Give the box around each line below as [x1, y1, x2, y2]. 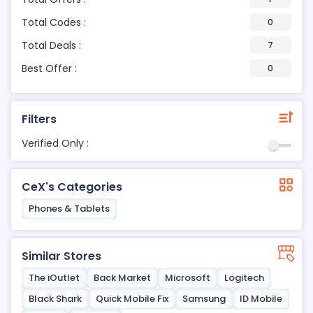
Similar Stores [22, 248, 101, 264]
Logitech [224, 271, 264, 284]
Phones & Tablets [29, 202, 110, 215]
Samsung [182, 292, 226, 305]
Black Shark [29, 292, 82, 305]
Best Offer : [22, 61, 77, 75]
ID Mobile [240, 292, 282, 305]
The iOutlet [29, 271, 80, 284]
